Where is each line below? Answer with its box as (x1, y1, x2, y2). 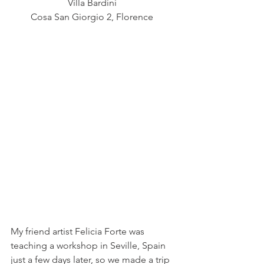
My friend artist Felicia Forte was (11, 225, 147, 237)
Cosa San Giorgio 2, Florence (31, 11, 158, 22)
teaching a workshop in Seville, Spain (11, 239, 168, 251)
